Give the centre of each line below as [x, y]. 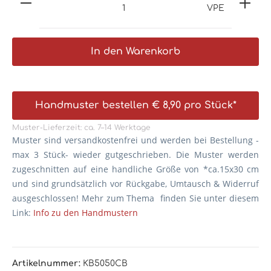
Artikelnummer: [47, 264]
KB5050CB [105, 264]
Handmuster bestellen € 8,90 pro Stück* [135, 106]
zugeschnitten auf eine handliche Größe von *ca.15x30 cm [135, 169]
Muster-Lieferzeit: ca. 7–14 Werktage [81, 128]
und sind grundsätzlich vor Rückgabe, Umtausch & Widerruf [135, 184]
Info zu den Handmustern [86, 213]
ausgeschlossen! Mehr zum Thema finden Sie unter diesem [135, 198]
